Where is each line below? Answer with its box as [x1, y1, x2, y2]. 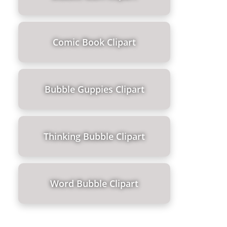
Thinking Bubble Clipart [44, 130, 145, 142]
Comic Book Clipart [53, 35, 136, 48]
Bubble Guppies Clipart [44, 83, 144, 95]
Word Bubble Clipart [50, 177, 138, 190]
